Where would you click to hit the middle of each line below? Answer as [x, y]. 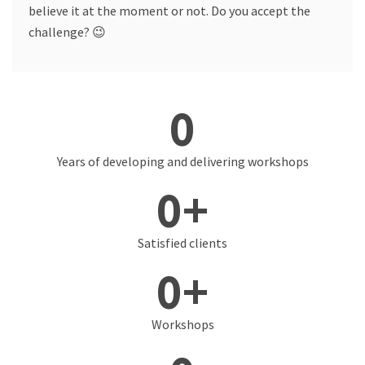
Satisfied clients [182, 242]
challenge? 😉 [67, 31]
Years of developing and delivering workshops [182, 161]
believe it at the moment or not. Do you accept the [169, 10]
